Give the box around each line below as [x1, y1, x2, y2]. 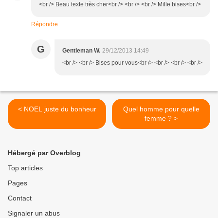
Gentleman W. [62, 47, 100, 54]
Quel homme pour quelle [123, 105, 200, 113]
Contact [8, 194, 32, 202]
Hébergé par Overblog [8, 149, 81, 157]
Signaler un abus [8, 209, 60, 217]
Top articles [8, 164, 43, 172]
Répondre [31, 21, 58, 28]
